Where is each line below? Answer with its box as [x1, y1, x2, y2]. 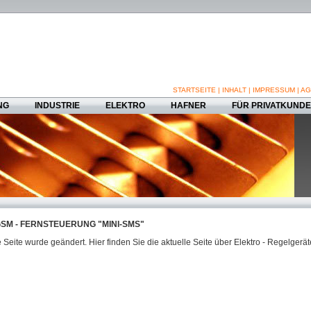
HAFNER [171, 101, 206, 110]
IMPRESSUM [253, 86, 295, 94]
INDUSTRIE [35, 101, 80, 110]
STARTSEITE [173, 86, 216, 94]
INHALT [222, 86, 246, 94]
